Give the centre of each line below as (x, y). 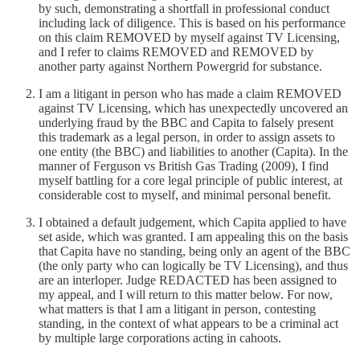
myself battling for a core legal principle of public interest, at (190, 180)
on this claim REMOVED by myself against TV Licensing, (189, 37)
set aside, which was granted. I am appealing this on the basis (193, 236)
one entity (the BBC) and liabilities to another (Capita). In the (193, 151)
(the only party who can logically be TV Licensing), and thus (193, 265)
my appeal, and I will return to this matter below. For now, (186, 294)
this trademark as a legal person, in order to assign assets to (187, 137)
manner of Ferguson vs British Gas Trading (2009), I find (184, 166)
